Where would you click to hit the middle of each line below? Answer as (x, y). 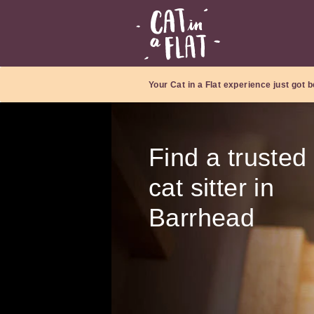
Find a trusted (228, 158)
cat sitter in (212, 188)
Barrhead (202, 218)
